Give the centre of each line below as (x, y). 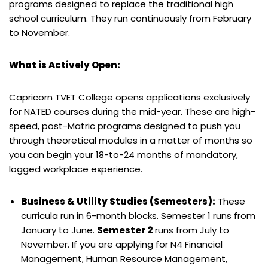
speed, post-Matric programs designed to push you (125, 126)
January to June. (59, 230)
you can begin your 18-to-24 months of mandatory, (124, 154)
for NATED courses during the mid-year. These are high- (132, 111)
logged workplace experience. (76, 169)
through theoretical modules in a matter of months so (131, 140)
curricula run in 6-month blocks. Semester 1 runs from (138, 215)
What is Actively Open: (65, 65)
